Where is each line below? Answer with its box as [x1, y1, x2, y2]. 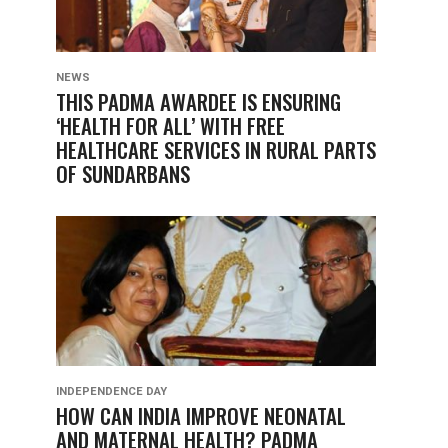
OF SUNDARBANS [56, 158, 190, 189]
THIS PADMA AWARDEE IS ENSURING [56, 86, 341, 117]
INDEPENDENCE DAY [56, 385, 167, 398]
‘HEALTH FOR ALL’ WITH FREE [56, 110, 285, 141]
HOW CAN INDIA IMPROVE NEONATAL [56, 400, 346, 431]
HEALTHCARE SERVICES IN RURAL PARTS [56, 134, 376, 165]
